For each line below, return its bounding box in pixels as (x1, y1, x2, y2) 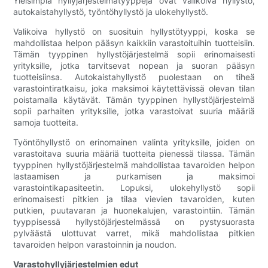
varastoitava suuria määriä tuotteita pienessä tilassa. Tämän (13, 148, 255, 159)
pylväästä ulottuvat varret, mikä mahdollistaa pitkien (13, 228, 255, 239)
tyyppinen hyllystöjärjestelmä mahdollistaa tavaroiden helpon (13, 160, 255, 170)
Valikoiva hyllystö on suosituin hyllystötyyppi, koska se (13, 26, 255, 37)
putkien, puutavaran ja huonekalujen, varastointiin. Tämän (13, 205, 255, 216)
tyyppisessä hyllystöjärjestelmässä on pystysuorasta (13, 217, 255, 227)
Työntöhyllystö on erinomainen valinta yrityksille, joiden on (13, 137, 255, 148)
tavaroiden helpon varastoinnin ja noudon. (13, 239, 177, 250)
